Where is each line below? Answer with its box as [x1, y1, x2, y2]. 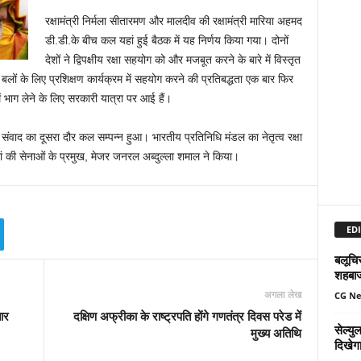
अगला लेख [263, 288, 301, 301]
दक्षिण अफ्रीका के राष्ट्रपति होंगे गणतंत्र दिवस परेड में [73, 308, 301, 324]
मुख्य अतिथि [250, 325, 301, 341]
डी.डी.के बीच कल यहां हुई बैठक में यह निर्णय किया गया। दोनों [44, 34, 288, 47]
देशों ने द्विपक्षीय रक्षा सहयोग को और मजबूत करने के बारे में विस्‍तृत [44, 53, 301, 66]
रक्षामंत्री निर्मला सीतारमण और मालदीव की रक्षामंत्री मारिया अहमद [44, 15, 302, 27]
